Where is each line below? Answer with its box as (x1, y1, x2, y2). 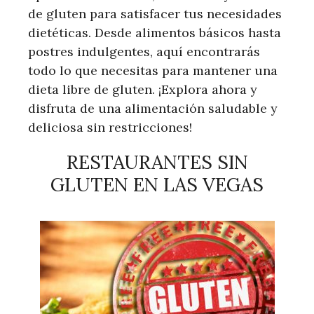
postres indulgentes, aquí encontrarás (28, 43, 260, 60)
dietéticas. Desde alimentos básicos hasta (28, 25, 281, 41)
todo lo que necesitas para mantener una (28, 62, 278, 78)
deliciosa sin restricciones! (28, 119, 192, 135)
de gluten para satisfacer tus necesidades (28, 6, 282, 22)
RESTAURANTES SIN (66, 150, 248, 174)
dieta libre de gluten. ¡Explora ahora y (28, 81, 257, 97)
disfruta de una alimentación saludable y (28, 100, 278, 116)
